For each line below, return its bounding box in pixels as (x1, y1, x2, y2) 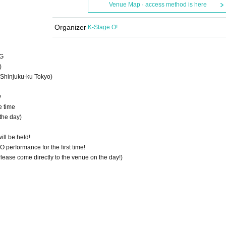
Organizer (54, 23, 86, 31)
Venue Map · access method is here (108, 1, 207, 8)
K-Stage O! (88, 24, 118, 31)
